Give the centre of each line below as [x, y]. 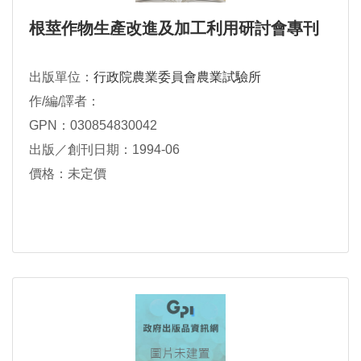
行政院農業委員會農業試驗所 [177, 77]
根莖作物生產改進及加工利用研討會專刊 [174, 29]
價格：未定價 [68, 174]
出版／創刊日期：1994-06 [104, 150]
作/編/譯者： [64, 102]
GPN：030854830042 [93, 126]
